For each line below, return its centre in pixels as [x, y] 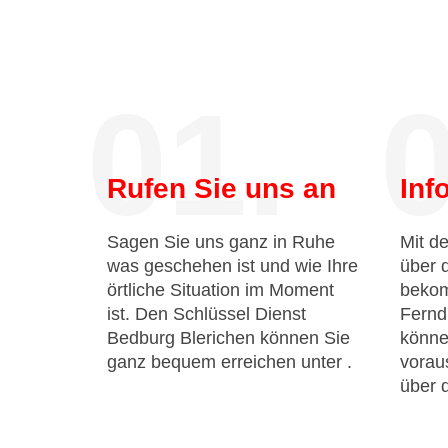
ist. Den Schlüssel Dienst [206, 314]
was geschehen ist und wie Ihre [232, 266]
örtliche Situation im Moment [220, 290]
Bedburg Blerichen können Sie [228, 338]
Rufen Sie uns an [221, 188]
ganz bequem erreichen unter [227, 362]
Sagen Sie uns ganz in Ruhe [221, 242]
